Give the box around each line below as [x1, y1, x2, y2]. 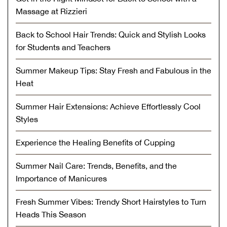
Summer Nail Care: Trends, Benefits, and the [16, 161, 177, 170]
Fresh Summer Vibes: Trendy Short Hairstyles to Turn [16, 197, 206, 206]
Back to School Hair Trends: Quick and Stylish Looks [16, 29, 206, 39]
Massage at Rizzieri [16, 6, 87, 16]
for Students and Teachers [16, 42, 110, 52]
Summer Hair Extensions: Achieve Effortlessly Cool [16, 101, 201, 111]
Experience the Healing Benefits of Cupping [16, 137, 175, 147]
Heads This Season [16, 209, 86, 219]
